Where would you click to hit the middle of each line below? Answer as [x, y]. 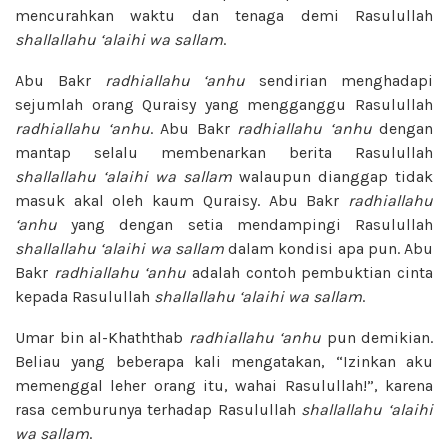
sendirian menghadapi [339, 80]
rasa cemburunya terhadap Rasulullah [158, 409]
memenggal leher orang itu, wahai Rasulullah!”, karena [224, 385]
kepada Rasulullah [84, 296]
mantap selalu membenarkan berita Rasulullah [224, 152]
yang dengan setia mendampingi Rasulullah [245, 224]
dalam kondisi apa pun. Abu [328, 248]
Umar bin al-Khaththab [102, 337]
